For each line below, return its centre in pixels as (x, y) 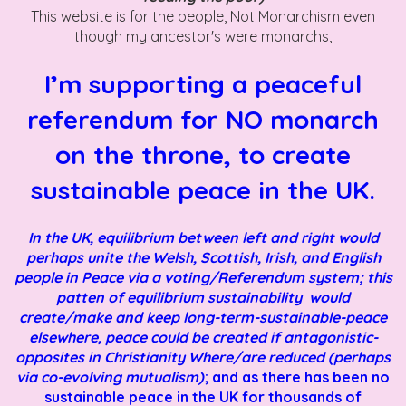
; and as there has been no (297, 377)
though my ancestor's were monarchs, (203, 36)
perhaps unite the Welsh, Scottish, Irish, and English (203, 257)
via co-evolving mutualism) (110, 377)
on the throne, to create (203, 154)
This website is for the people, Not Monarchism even (203, 16)
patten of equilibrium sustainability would (203, 297)
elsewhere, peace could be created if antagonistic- (203, 337)
